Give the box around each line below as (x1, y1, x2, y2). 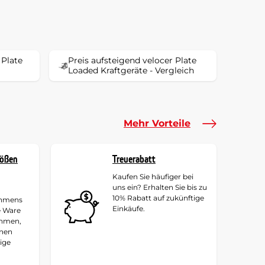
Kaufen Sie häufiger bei (112, 172, 193, 181)
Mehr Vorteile (124, 117, 190, 129)
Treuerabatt (112, 152, 156, 166)
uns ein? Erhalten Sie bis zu (112, 182, 207, 192)
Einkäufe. (112, 203, 145, 213)
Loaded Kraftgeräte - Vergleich (68, 64, 195, 76)
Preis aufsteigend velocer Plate (68, 54, 197, 66)
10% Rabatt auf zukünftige (112, 193, 204, 202)
